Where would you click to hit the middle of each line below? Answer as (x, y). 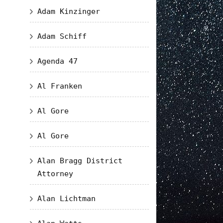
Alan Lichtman (66, 199)
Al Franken (59, 86)
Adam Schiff (62, 36)
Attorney (55, 174)
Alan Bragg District (80, 161)
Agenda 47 (57, 61)
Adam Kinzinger (68, 11)
